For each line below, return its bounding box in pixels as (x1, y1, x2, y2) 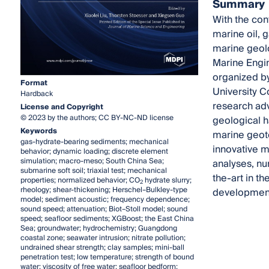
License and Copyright (20, 100, 103, 113)
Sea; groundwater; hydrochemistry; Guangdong (20, 222, 177, 235)
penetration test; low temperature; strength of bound (20, 250, 194, 264)
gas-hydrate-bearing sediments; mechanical (20, 135, 169, 148)
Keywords (20, 124, 57, 138)
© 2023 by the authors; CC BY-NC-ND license (20, 111, 174, 124)
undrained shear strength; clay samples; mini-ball (20, 241, 184, 254)
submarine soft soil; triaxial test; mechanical (20, 164, 167, 177)
